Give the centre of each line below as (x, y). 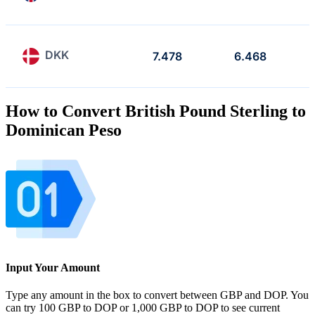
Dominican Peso (64, 130)
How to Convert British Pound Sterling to (156, 111)
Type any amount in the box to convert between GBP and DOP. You (157, 295)
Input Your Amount (53, 267)
